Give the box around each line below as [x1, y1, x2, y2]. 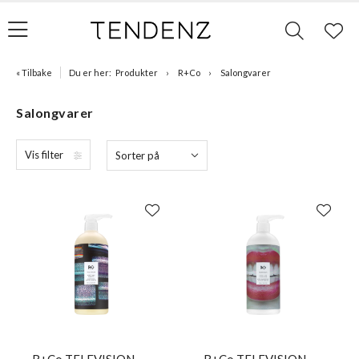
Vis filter [25, 148, 63, 161]
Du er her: [69, 67, 111, 78]
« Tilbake [16, 67, 52, 78]
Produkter [115, 67, 158, 78]
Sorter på [115, 149, 159, 162]
